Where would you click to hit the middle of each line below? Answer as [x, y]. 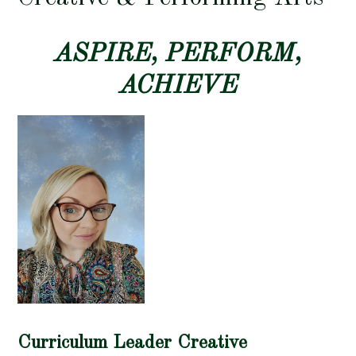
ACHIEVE [178, 87]
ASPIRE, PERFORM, [178, 55]
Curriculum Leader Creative [133, 344]
